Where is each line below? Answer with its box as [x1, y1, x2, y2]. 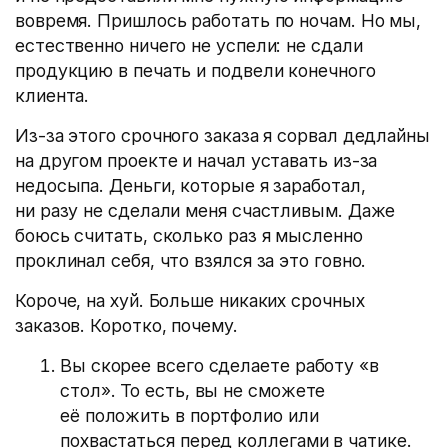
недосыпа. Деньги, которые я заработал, [15, 175, 366, 196]
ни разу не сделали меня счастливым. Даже [15, 200, 396, 221]
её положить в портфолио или [60, 405, 319, 426]
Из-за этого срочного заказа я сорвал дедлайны [15, 125, 430, 146]
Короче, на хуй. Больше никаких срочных [15, 290, 365, 311]
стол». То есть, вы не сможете [60, 380, 326, 401]
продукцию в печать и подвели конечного [15, 60, 376, 81]
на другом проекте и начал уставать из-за [15, 150, 378, 171]
